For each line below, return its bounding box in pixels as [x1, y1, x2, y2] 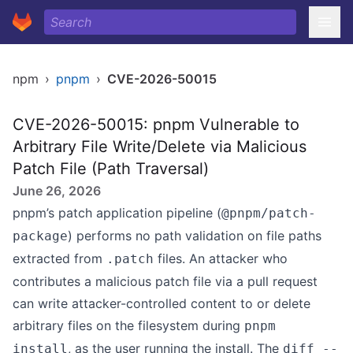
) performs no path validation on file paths [68, 228, 321, 243]
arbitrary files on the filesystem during [13, 318, 244, 333]
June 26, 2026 [13, 183, 101, 199]
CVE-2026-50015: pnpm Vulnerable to [13, 115, 299, 134]
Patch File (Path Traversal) [13, 159, 209, 178]
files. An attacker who [154, 251, 288, 266]
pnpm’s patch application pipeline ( [13, 205, 221, 221]
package [13, 229, 68, 243]
